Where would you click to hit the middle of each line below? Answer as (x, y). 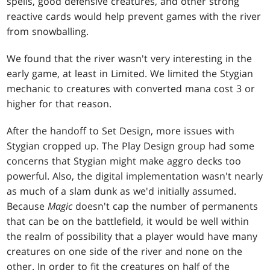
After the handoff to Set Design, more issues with (121, 131)
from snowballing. (48, 32)
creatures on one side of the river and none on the (125, 252)
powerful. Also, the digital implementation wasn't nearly (135, 176)
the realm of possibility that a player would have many (132, 237)
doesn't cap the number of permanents (165, 206)
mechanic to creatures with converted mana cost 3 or (131, 89)
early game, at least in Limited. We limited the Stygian (130, 74)
